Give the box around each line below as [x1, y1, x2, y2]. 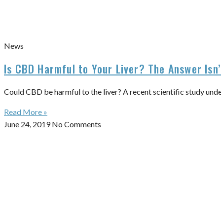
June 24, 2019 [4, 119, 52, 129]
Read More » [4, 107, 47, 116]
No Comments [52, 119, 101, 129]
